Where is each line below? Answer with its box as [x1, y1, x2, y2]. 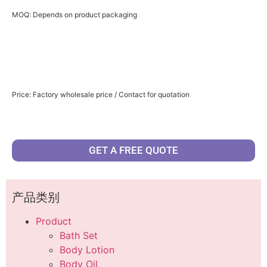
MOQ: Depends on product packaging [12, 10, 137, 20]
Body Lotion [60, 243, 114, 256]
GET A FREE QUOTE [89, 144, 178, 156]
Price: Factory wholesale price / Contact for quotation [12, 90, 190, 100]
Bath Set [60, 229, 98, 241]
